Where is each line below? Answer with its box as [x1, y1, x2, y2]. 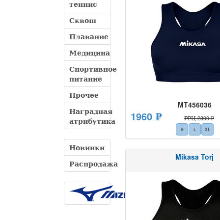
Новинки [69, 142, 105, 152]
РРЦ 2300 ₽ [184, 114, 214, 122]
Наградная [69, 106, 112, 116]
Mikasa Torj [175, 152, 214, 162]
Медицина [69, 48, 110, 57]
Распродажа [69, 159, 118, 168]
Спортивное [69, 64, 117, 74]
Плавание [69, 31, 109, 41]
